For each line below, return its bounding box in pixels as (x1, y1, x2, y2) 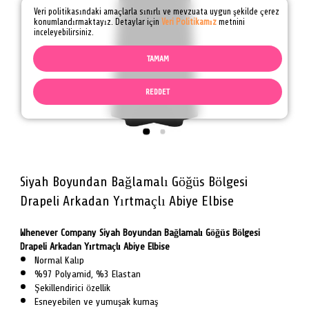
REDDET (146, 83, 170, 101)
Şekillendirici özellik (34, 277, 111, 299)
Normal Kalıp (34, 249, 85, 271)
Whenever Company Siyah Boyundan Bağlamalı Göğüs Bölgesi (19, 221, 260, 243)
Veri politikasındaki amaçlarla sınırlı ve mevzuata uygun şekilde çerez (33, 2, 279, 22)
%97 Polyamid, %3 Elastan (34, 263, 141, 285)
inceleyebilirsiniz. (33, 23, 94, 43)
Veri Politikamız (161, 12, 217, 32)
